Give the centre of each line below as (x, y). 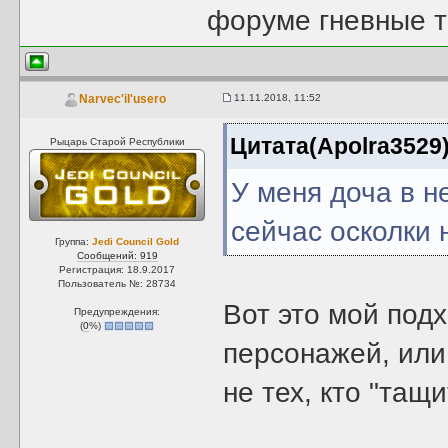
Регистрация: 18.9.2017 (117, 269)
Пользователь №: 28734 (117, 283)
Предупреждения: (117, 311)
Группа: (74, 241)
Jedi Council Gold (136, 241)
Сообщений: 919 (117, 255)
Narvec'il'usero (122, 99)
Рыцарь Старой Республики (117, 141)
